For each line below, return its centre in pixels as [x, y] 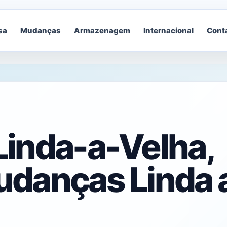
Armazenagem [102, 30]
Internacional [168, 30]
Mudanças [40, 30]
